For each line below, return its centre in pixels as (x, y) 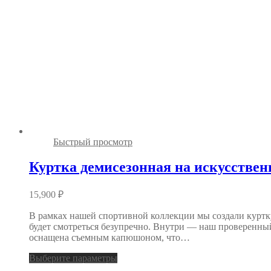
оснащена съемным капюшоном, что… (109, 238)
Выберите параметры (73, 258)
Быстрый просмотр (93, 142)
